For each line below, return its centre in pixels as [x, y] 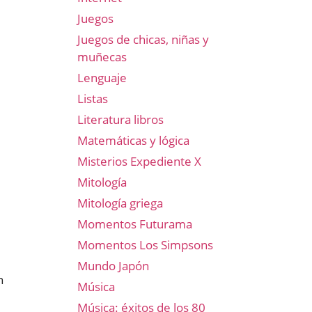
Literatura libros [120, 119]
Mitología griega [120, 203]
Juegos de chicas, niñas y [143, 39]
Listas [93, 99]
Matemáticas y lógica [133, 140]
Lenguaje [102, 78]
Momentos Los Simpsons [145, 245]
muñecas [102, 57]
